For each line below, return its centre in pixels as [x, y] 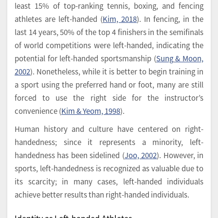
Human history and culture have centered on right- [109, 128]
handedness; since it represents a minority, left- [109, 142]
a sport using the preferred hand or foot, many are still [109, 84]
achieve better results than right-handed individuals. [102, 194]
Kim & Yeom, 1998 [91, 110]
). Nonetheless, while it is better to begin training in [117, 71]
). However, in [180, 155]
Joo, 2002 [141, 155]
